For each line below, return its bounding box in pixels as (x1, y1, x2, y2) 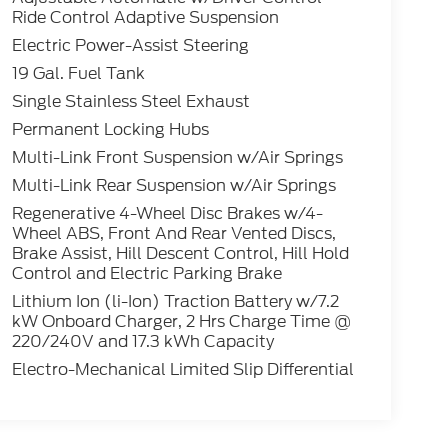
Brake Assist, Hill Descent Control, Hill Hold (11, 242, 349, 266)
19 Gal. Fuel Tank (11, 62, 145, 86)
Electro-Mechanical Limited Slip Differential (11, 358, 354, 382)
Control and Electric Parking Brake (11, 262, 282, 286)
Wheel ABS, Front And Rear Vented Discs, (11, 222, 336, 246)
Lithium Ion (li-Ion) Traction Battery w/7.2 (11, 290, 339, 314)
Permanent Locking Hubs (11, 118, 209, 142)
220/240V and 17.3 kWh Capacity (11, 330, 274, 354)
